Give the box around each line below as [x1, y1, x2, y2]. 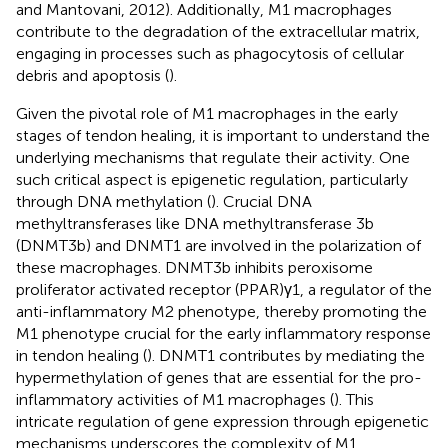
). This [334, 389, 374, 409]
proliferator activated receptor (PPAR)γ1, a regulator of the [16, 279, 432, 299]
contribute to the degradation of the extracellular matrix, [16, 21, 420, 41]
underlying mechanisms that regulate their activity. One [16, 147, 410, 167]
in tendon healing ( [16, 345, 147, 365]
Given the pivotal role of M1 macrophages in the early [16, 103, 398, 123]
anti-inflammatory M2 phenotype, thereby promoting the [16, 301, 427, 321]
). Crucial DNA [211, 191, 312, 211]
